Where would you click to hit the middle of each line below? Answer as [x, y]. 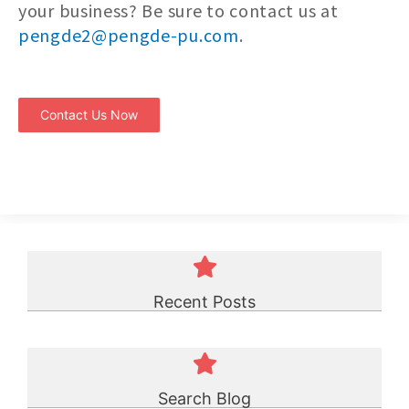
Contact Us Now [89, 115]
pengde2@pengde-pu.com [129, 36]
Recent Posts [204, 302]
